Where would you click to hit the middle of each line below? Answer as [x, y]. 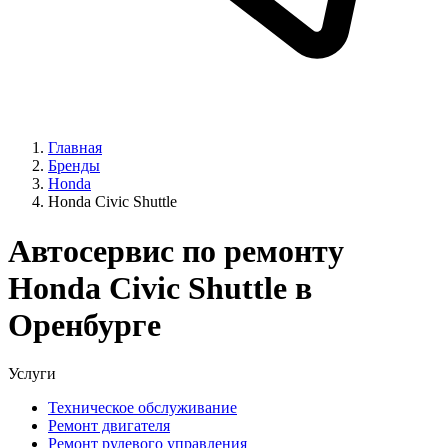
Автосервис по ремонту [176, 250]
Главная [75, 148]
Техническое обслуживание [142, 408]
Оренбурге [84, 324]
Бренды [74, 166]
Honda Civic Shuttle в [160, 287]
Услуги [32, 374]
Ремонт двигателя [109, 426]
